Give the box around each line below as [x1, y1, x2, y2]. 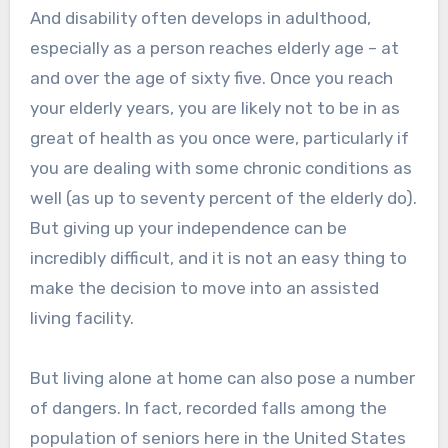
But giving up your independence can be [29, 218, 347, 239]
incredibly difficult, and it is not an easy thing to [29, 248, 407, 269]
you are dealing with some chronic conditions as [29, 158, 412, 179]
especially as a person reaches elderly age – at [29, 38, 399, 59]
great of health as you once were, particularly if [29, 128, 409, 149]
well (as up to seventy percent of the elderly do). [29, 188, 417, 209]
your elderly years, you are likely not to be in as [29, 98, 400, 119]
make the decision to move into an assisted [29, 278, 379, 299]
